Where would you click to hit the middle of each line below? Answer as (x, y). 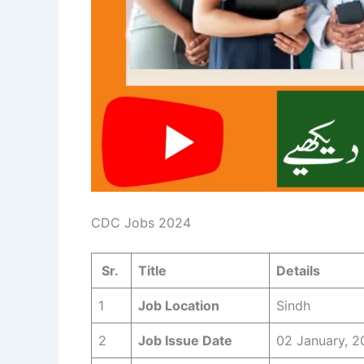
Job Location (179, 306)
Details (298, 271)
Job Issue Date (185, 341)
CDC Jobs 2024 (141, 223)
